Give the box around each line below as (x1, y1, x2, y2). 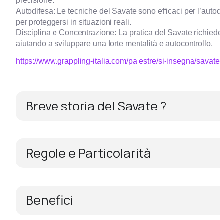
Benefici (26, 191, 73, 209)
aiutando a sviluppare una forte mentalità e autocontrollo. (16, 38, 213, 48)
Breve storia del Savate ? (26, 97, 166, 114)
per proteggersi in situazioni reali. (16, 17, 131, 26)
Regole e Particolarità (26, 144, 151, 162)
